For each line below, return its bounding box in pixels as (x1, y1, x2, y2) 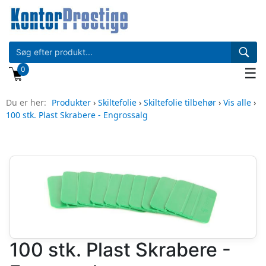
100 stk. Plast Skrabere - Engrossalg (6, 109, 148, 121)
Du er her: (6, 96, 49, 108)
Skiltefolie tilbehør (144, 96, 216, 108)
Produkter (52, 96, 91, 108)
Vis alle (223, 96, 251, 108)
